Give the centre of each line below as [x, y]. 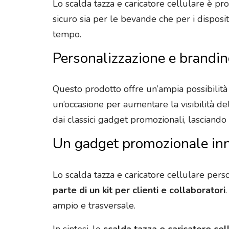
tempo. [67, 34]
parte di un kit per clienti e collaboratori [139, 190]
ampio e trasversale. [94, 206]
